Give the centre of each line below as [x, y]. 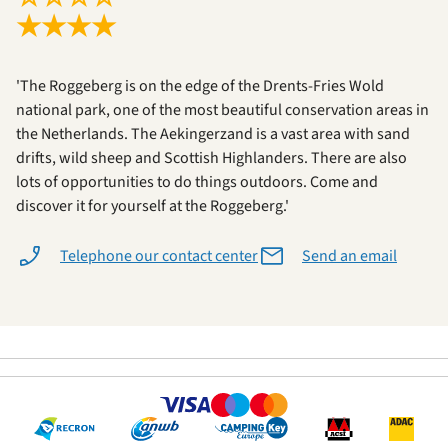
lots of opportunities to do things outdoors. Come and [197, 182]
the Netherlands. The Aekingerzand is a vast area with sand [213, 134]
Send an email [349, 256]
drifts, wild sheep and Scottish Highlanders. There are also [211, 158]
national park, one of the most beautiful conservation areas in [222, 110]
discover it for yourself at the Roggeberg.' [152, 206]
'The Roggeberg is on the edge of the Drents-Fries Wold [200, 86]
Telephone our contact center [159, 256]
